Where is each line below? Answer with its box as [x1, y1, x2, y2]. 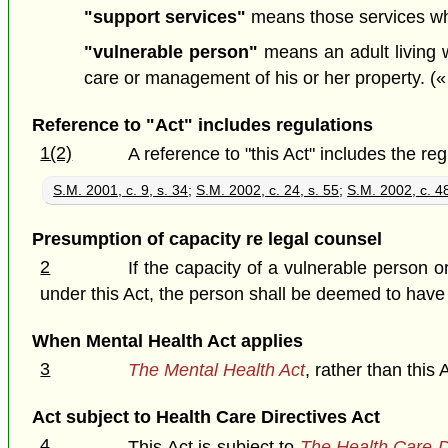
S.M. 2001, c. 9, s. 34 [53, 181, 189, 198]
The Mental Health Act [128, 360, 306, 381]
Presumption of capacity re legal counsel [31, 228, 382, 249]
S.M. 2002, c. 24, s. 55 [196, 181, 340, 198]
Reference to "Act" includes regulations [31, 114, 373, 135]
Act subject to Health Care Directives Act [31, 407, 380, 428]
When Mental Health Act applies [31, 331, 303, 352]
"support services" [84, 7, 247, 28]
